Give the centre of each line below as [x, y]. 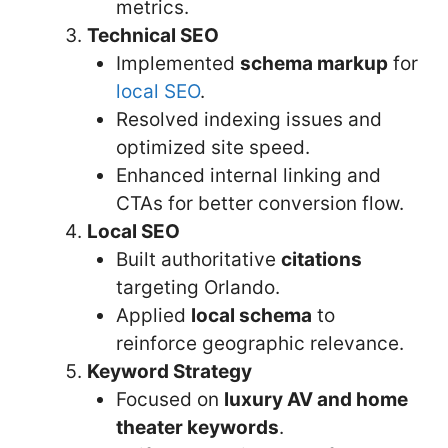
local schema [251, 315]
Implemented [177, 63]
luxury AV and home [315, 399]
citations [321, 259]
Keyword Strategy [169, 371]
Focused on [169, 399]
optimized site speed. [212, 147]
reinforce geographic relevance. [259, 343]
